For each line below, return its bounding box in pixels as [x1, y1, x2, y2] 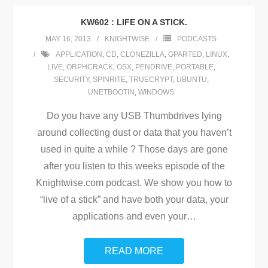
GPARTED [167, 50, 202, 59]
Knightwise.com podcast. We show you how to [36, 178, 232, 188]
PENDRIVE [135, 63, 172, 71]
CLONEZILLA [120, 50, 165, 59]
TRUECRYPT [129, 75, 173, 84]
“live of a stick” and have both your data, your [39, 194, 229, 205]
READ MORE [105, 246, 163, 256]
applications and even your [72, 211, 187, 221]
